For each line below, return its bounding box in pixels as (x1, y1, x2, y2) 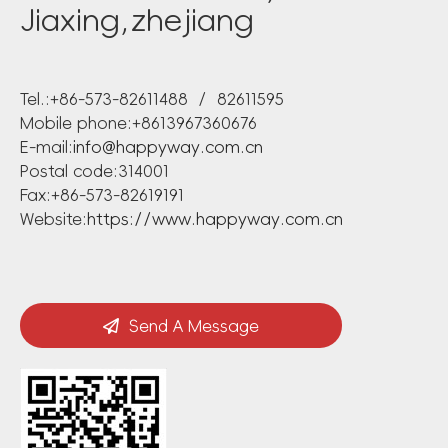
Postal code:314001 (20, 163, 169, 180)
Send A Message (129, 317, 260, 334)
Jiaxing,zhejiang (20, 5, 254, 37)
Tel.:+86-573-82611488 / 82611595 (20, 91, 284, 108)
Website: (20, 211, 87, 228)
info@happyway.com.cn (73, 139, 263, 156)
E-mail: (20, 139, 73, 156)
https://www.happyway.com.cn (87, 211, 343, 228)
